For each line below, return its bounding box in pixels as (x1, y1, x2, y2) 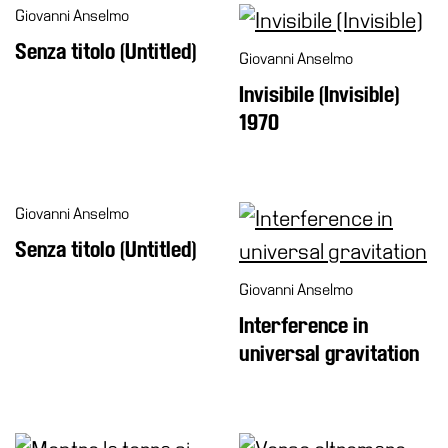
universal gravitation (239, 342, 419, 365)
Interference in (239, 314, 368, 337)
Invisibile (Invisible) (239, 83, 399, 106)
